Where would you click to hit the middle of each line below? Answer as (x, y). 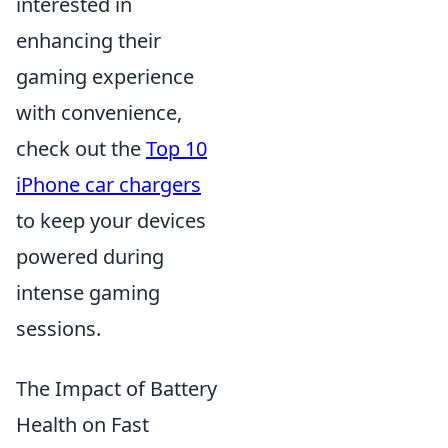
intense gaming (88, 292)
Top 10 (176, 148)
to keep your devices (111, 220)
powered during (90, 256)
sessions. (58, 328)
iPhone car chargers (108, 184)
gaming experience (105, 76)
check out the (81, 148)
